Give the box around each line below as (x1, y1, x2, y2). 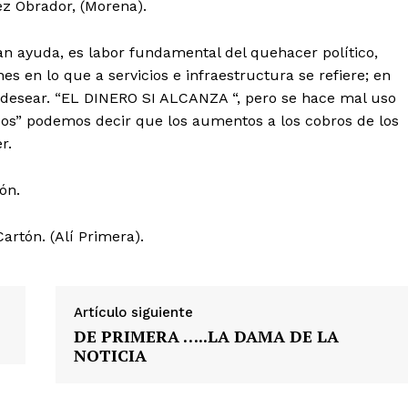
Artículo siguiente (73, 304, 193, 321)
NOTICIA (73, 344, 147, 367)
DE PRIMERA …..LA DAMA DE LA (73, 325, 339, 348)
